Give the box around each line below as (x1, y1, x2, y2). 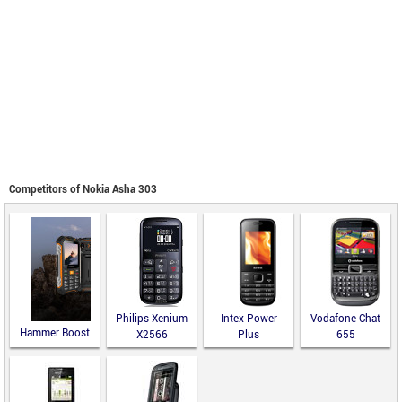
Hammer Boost (20, 326, 90, 341)
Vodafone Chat (310, 311, 380, 327)
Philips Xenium (116, 311, 188, 327)
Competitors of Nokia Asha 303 (9, 182, 157, 197)
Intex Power (220, 311, 277, 327)
